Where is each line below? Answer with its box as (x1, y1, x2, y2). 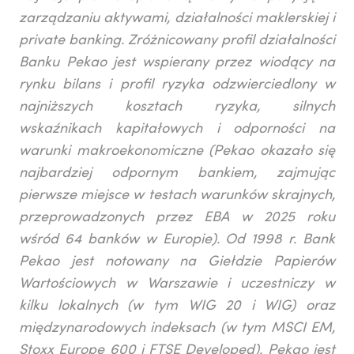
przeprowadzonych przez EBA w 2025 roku (19, 211, 335, 226)
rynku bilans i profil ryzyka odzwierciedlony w (19, 78, 335, 93)
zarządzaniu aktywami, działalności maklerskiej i (19, 12, 335, 27)
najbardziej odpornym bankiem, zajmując (19, 167, 335, 182)
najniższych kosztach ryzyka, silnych (19, 100, 335, 115)
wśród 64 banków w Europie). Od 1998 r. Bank (19, 233, 335, 248)
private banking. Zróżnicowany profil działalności (19, 34, 335, 49)
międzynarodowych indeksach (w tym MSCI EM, (19, 322, 335, 337)
